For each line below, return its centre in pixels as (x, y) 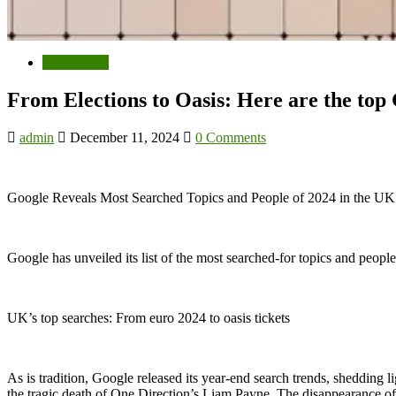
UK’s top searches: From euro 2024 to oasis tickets (148, 317)
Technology (76, 62)
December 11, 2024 (125, 137)
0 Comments (231, 137)
